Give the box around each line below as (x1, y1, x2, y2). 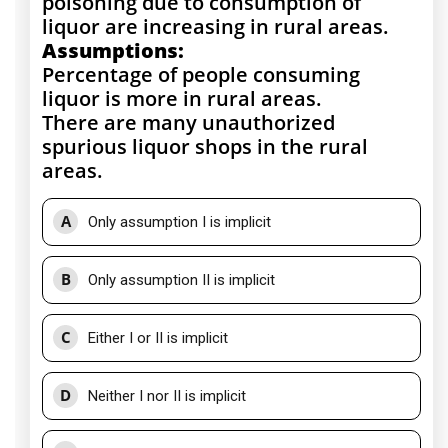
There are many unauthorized (42, 109, 335, 137)
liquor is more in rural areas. (42, 85, 322, 113)
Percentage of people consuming (42, 61, 360, 89)
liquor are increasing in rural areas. (42, 13, 389, 41)
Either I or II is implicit (88, 329, 228, 348)
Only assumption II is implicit (88, 271, 275, 290)
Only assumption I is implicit (88, 213, 271, 232)
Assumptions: (42, 37, 184, 65)
